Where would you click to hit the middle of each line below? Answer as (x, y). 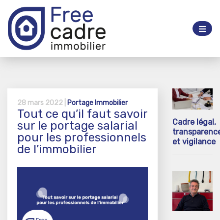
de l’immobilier (57, 149)
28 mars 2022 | (42, 103)
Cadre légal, (194, 122)
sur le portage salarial (77, 125)
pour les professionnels (82, 137)
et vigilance (194, 141)
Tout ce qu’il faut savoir (82, 114)
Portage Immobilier (97, 103)
